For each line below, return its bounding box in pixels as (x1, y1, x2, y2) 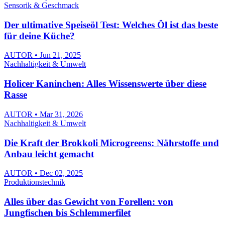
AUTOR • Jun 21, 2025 (4, 51, 81, 60)
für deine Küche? (4, 30, 75, 41)
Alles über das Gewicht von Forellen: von (4, 196, 173, 207)
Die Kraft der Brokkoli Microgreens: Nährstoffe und (4, 137, 219, 148)
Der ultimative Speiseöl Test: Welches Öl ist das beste (4, 19, 218, 30)
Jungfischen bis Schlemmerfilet (4, 207, 131, 218)
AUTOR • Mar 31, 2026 (4, 109, 83, 119)
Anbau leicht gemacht (4, 148, 94, 159)
